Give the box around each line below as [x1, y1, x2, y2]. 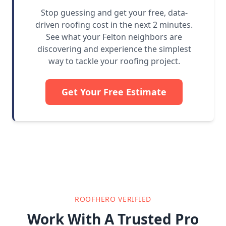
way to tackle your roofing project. [48, 55, 180, 67]
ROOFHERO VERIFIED [75, 194, 151, 204]
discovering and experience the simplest [37, 43, 191, 55]
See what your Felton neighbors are [46, 31, 182, 43]
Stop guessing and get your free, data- [40, 7, 188, 19]
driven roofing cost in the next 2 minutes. [35, 19, 193, 31]
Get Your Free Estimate [62, 86, 166, 98]
